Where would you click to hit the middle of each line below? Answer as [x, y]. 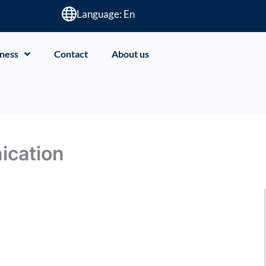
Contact [71, 54]
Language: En [106, 14]
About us [130, 54]
